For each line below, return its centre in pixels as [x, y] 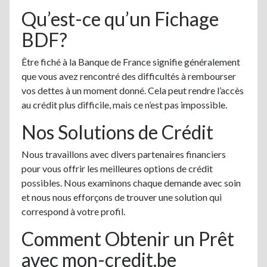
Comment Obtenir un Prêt [128, 239]
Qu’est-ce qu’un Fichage [120, 19]
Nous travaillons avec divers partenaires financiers [124, 154]
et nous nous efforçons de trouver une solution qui [122, 197]
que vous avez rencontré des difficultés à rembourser [129, 76]
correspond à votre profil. [73, 211]
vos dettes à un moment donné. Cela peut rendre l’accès [133, 90]
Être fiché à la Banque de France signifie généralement [131, 62]
